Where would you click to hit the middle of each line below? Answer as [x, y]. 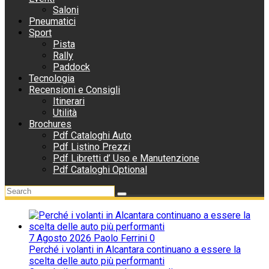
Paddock [71, 67]
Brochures [50, 124]
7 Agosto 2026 [61, 238]
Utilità [65, 113]
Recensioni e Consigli [74, 90]
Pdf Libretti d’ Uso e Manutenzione [126, 158]
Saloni [66, 10]
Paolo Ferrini [122, 238]
